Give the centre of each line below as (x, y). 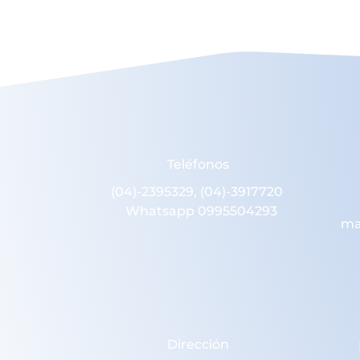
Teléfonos (198, 164)
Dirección (198, 345)
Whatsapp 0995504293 (198, 211)
